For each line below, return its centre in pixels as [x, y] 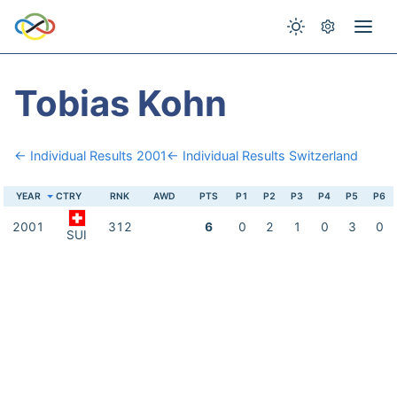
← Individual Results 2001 [90, 156]
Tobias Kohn [121, 103]
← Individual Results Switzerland [262, 156]
